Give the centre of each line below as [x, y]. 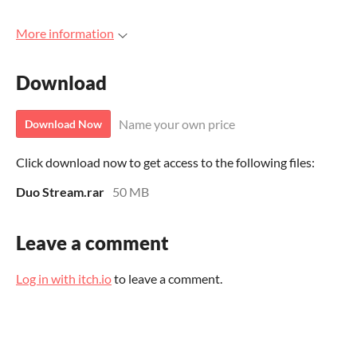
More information [65, 33]
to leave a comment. [167, 279]
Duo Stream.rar [60, 192]
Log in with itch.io [64, 279]
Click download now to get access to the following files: [165, 163]
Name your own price [177, 124]
